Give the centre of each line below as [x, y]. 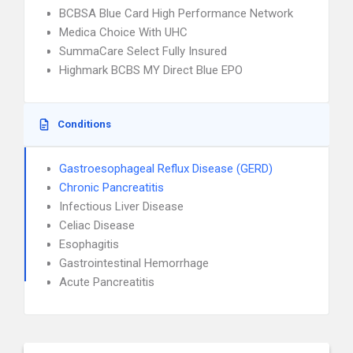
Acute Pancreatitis [107, 282]
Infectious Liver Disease [121, 206]
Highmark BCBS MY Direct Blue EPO [151, 70]
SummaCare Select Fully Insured [143, 51]
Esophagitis [89, 244]
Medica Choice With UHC [123, 32]
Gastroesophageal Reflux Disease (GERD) [166, 169]
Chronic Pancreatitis [111, 188]
